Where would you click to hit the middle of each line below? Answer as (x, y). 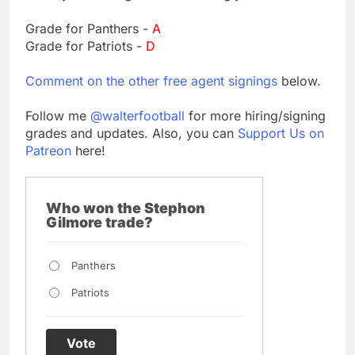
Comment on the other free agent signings (151, 80)
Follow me (58, 115)
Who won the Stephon (126, 208)
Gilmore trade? (99, 222)
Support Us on (281, 133)
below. (299, 80)
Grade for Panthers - (89, 28)
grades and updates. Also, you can (132, 133)
